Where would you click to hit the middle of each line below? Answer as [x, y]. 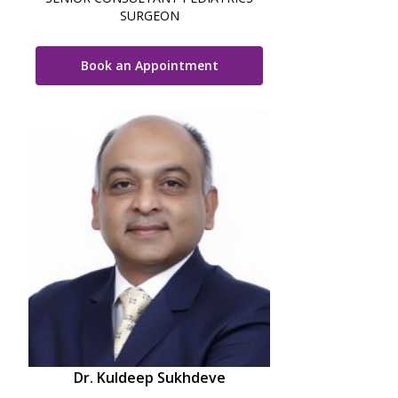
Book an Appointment [149, 66]
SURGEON [149, 16]
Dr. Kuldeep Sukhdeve [149, 377]
